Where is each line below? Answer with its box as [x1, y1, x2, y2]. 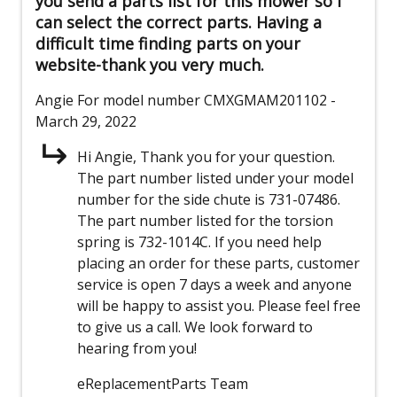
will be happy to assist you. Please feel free [77, 296, 361, 316]
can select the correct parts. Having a [35, 12, 322, 34]
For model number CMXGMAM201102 [77, 90, 327, 111]
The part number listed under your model [77, 168, 354, 189]
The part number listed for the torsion [77, 211, 333, 231]
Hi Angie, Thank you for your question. [77, 147, 335, 167]
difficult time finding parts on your [35, 33, 300, 55]
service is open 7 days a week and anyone [77, 275, 352, 295]
